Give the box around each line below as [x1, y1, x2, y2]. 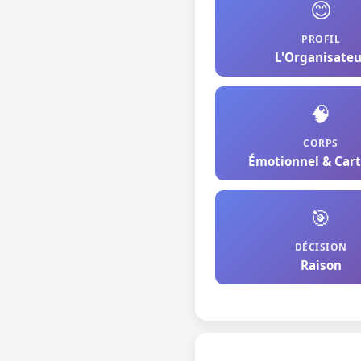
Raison [300, 257, 342, 273]
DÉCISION [294, 240, 347, 254]
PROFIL [301, 32, 340, 46]
